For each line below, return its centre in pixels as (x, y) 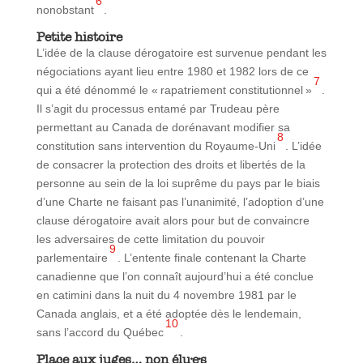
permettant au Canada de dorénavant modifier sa (163, 127)
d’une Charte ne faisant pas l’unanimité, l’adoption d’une (180, 201)
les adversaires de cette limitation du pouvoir (150, 239)
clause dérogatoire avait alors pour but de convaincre (173, 220)
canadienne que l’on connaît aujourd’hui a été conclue (175, 276)
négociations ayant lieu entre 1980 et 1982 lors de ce (172, 71)
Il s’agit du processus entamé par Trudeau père (158, 108)
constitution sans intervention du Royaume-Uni (156, 145)
